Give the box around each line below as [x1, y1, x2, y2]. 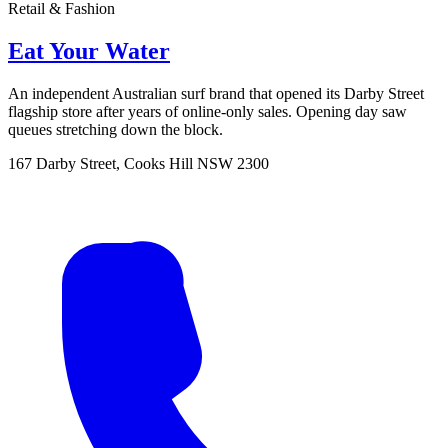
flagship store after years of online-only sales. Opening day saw [8, 103, 407, 121]
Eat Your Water [8, 38, 170, 65]
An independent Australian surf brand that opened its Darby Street [8, 85, 424, 103]
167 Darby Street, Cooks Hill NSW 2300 [8, 155, 269, 173]
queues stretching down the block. [8, 121, 223, 139]
